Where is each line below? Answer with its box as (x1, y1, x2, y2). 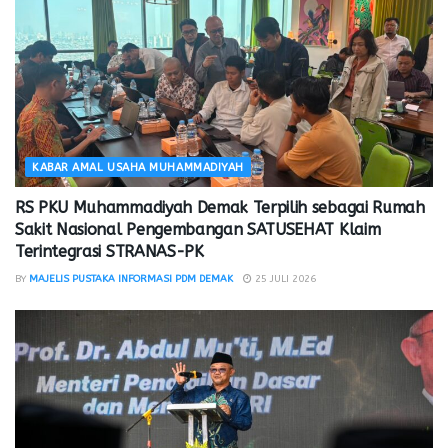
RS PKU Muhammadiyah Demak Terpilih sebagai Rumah (15, 197, 425, 217)
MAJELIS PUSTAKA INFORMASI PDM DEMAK (29, 272, 233, 285)
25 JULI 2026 (252, 272, 316, 285)
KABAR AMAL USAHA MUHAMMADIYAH (32, 160, 244, 174)
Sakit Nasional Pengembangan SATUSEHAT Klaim (15, 219, 381, 239)
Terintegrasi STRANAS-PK (15, 241, 204, 261)
